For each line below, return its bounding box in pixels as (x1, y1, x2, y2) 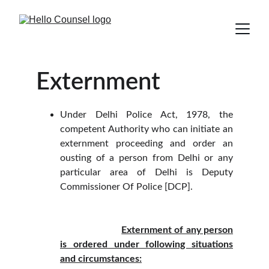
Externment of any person (121, 225, 234, 235)
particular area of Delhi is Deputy (60, 168, 233, 177)
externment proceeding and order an (60, 139, 233, 148)
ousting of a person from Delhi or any (60, 153, 233, 163)
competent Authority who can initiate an (60, 124, 233, 134)
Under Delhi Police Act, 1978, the (60, 110, 233, 119)
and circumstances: (60, 254, 142, 264)
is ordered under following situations (60, 240, 233, 249)
